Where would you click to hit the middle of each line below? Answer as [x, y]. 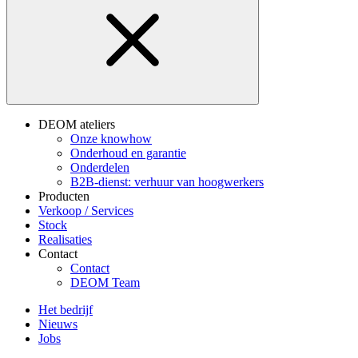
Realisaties [65, 239]
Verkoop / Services [86, 211]
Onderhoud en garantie [128, 153]
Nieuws [58, 324]
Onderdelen [100, 167]
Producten [64, 196]
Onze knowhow [111, 139]
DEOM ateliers [77, 124]
